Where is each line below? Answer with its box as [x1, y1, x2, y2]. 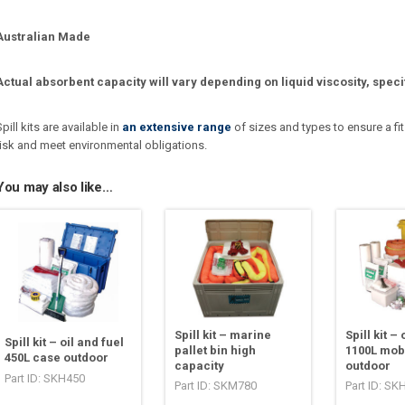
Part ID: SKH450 [5, 372, 85, 386]
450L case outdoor [5, 351, 108, 365]
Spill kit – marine [174, 328, 272, 343]
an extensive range [122, 120, 231, 135]
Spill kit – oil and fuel [5, 335, 124, 350]
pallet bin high [174, 344, 257, 358]
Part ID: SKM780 [174, 379, 258, 393]
